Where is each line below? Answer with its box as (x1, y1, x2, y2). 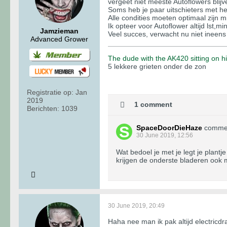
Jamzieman (40, 26, 79, 35)
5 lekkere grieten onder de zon (108, 62, 206, 70)
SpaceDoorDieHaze (136, 123, 202, 132)
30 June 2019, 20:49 (108, 202, 165, 209)
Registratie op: (27, 88, 73, 97)
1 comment (134, 100, 172, 108)
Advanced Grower (30, 34, 88, 43)
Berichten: (27, 104, 59, 113)
